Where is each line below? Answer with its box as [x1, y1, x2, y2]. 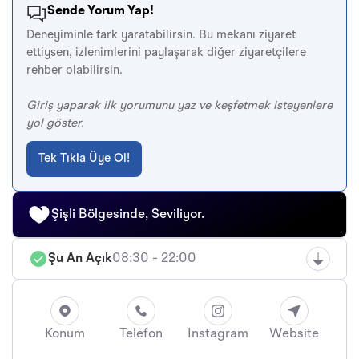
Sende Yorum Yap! [47, 5, 154, 18]
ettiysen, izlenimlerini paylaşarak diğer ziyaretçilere [26, 47, 306, 60]
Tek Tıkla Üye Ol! [38, 153, 130, 166]
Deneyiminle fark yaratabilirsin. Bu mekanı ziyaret [26, 30, 296, 42]
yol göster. [26, 118, 84, 131]
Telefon [119, 328, 163, 341]
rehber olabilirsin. [26, 65, 123, 78]
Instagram [187, 328, 248, 341]
